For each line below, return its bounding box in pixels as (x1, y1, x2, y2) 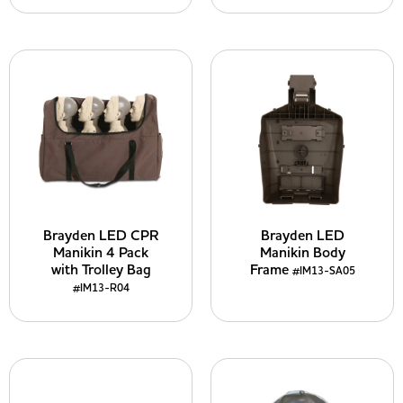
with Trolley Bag (50, 260, 151, 280)
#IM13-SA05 (291, 264, 355, 279)
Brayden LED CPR (43, 226, 158, 246)
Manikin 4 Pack (53, 243, 148, 263)
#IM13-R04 (72, 281, 130, 296)
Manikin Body (259, 243, 345, 263)
